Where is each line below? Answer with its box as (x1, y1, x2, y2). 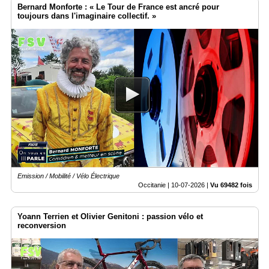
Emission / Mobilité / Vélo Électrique (17, 172, 119, 180)
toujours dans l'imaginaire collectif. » (17, 11, 156, 20)
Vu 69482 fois (210, 181, 252, 189)
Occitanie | (138, 181, 171, 189)
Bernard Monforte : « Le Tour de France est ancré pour (17, 2, 219, 11)
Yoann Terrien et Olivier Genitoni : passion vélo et (17, 211, 203, 221)
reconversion (17, 220, 66, 230)
